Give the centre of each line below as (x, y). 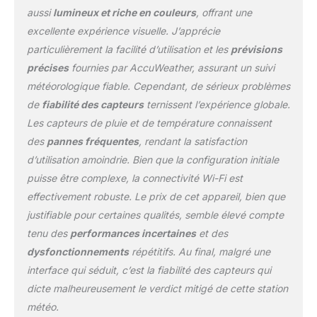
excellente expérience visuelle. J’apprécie (123, 31)
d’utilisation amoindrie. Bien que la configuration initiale (152, 160)
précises (47, 68)
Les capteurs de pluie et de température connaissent (149, 123)
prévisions (256, 50)
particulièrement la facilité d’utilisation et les (128, 50)
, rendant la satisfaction (192, 142)
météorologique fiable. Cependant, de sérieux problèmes (158, 86)
